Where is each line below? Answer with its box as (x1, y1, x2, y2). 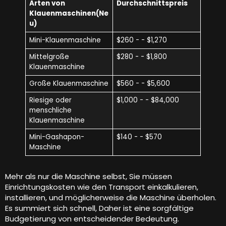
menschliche (29, 105, 72, 116)
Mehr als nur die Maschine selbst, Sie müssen (5, 171, 172, 182)
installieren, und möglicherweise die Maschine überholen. (5, 192, 216, 203)
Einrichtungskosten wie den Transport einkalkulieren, (5, 182, 198, 193)
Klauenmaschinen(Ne (29, 9, 108, 19)
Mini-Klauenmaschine (29, 35, 101, 45)
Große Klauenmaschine (29, 79, 108, 89)
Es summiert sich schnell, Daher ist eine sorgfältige (5, 203, 194, 214)
